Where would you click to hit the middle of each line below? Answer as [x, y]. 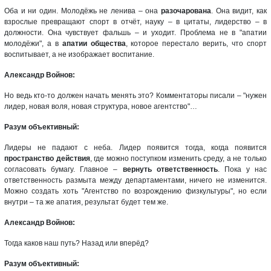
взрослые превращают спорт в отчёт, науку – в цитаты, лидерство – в [135, 21]
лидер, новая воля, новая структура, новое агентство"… [101, 106]
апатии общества [94, 43]
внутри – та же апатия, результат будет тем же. [86, 202]
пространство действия [47, 158]
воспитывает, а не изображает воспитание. [79, 54]
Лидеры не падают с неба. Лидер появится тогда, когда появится [135, 147]
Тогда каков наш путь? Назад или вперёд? [77, 243]
